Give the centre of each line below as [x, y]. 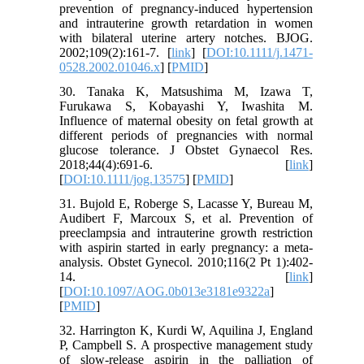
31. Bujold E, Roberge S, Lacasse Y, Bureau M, [186, 203]
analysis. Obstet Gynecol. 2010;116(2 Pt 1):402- [186, 262]
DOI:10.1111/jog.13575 [125, 179]
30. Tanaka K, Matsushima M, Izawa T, [186, 91]
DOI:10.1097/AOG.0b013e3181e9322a [167, 291]
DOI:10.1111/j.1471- [259, 52]
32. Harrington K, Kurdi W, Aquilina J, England [186, 330]
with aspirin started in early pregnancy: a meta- [186, 247]
